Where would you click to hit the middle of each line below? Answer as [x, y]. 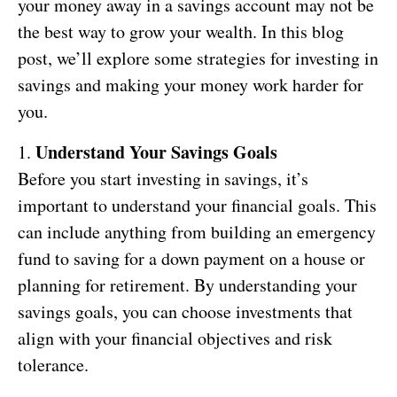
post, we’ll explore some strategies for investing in [198, 58]
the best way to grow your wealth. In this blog [181, 31]
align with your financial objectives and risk [175, 338]
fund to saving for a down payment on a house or [191, 258]
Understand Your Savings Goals [156, 152]
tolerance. [53, 364]
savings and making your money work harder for [191, 84]
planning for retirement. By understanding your [187, 284]
